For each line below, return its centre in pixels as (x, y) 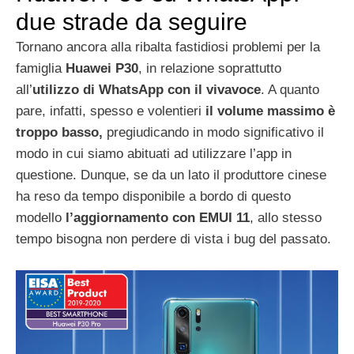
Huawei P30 (102, 69)
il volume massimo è (270, 111)
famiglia (41, 69)
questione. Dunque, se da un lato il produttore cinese (171, 175)
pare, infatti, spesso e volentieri (111, 111)
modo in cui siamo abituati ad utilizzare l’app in (154, 154)
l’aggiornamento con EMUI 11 (158, 218)
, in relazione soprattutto (210, 69)
